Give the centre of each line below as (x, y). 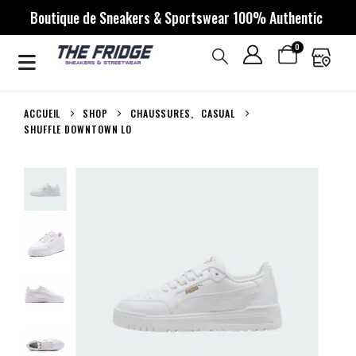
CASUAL (218, 113)
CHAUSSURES (160, 113)
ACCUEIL (43, 113)
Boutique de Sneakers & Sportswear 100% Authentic (177, 17)
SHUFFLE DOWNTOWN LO (78, 129)
